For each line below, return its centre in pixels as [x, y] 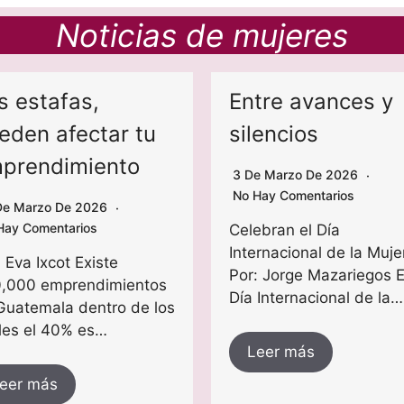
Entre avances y [311, 102]
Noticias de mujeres [202, 36]
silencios [274, 134]
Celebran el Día [285, 230]
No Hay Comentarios [294, 196]
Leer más [281, 352]
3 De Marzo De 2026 [297, 175]
